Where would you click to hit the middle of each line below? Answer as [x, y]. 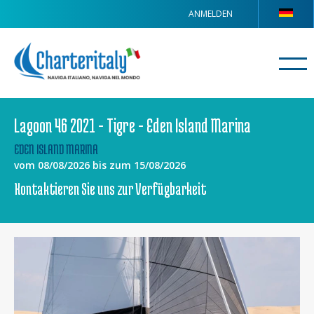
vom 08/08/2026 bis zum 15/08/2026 [100, 165]
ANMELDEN [211, 14]
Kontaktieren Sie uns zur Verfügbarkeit [110, 189]
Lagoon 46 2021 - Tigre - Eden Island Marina [132, 125]
